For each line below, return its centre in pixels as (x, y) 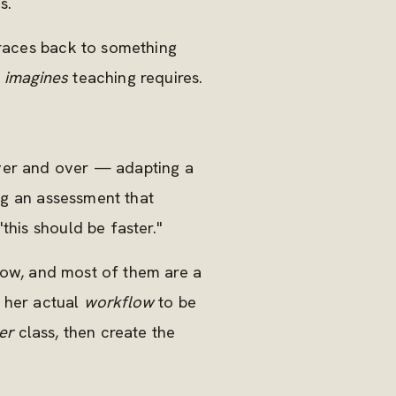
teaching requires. (136, 78)
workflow (119, 302)
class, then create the (95, 332)
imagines (36, 78)
